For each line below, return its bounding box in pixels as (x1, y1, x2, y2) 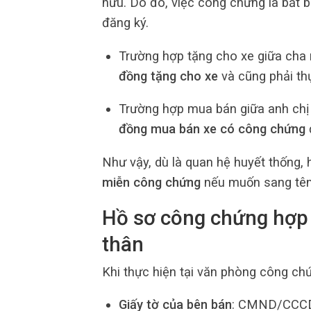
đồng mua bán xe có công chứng (118, 121, 305, 137)
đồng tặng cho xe (118, 68, 218, 83)
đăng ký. (102, 15, 149, 31)
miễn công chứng (102, 174, 201, 190)
